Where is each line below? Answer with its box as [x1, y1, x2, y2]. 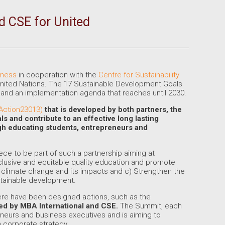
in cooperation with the [17, 70, 98, 79]
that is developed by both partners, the [45, 105, 182, 114]
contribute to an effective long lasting [23, 114, 159, 123]
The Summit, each [120, 201, 182, 210]
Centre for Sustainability [98, 70, 179, 79]
